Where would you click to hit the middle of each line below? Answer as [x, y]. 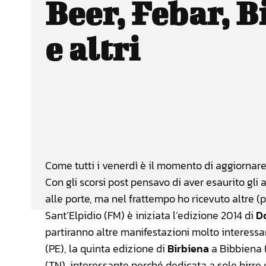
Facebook [188, 123]
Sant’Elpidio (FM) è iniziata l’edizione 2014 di [151, 216]
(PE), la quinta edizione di [106, 249]
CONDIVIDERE [97, 124]
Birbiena [188, 249]
